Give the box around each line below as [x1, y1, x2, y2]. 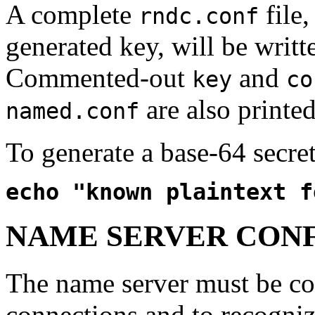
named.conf [6, 98, 139, 124]
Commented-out [6, 63, 192, 94]
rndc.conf [139, 4, 259, 30]
